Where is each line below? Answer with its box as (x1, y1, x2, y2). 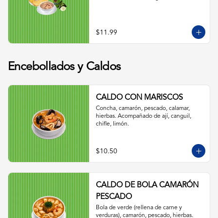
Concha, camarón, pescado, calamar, (95, 106, 190, 111)
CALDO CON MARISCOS (95, 94, 183, 102)
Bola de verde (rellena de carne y (95, 205, 182, 211)
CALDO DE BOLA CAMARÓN (95, 182, 199, 189)
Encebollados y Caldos (8, 61, 121, 73)
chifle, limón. (95, 121, 129, 127)
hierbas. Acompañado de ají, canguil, (95, 113, 191, 119)
